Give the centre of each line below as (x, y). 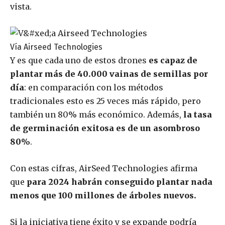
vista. (21, 7)
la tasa (198, 115)
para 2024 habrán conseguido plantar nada (120, 182)
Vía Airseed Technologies (56, 47)
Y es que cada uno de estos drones (79, 61)
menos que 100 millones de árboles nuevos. (104, 196)
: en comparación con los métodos (94, 88)
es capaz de (173, 61)
